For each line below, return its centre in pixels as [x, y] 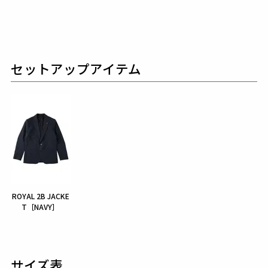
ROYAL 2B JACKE [40, 196]
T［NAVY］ [41, 207]
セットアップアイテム [76, 69]
